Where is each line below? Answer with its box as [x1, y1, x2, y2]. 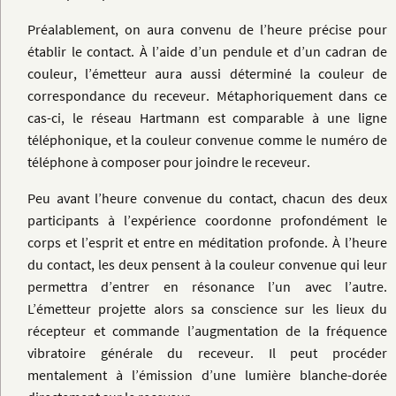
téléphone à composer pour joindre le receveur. [27, 152, 310, 171]
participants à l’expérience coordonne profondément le [27, 211, 387, 230]
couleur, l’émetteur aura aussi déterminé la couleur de [27, 64, 387, 82]
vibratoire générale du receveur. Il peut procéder [27, 344, 387, 362]
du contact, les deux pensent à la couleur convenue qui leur [27, 255, 387, 274]
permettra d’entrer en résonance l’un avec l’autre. [27, 278, 387, 296]
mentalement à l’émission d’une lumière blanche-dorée [27, 366, 387, 385]
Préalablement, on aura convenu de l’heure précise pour [27, 19, 387, 38]
